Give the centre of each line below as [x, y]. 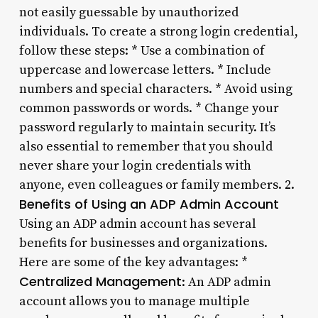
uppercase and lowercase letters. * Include [145, 70]
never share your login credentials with [135, 165]
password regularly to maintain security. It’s [147, 127]
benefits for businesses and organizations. [143, 243]
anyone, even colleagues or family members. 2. [157, 185]
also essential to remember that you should [146, 146]
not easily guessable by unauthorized [128, 12]
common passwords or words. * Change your [149, 108]
